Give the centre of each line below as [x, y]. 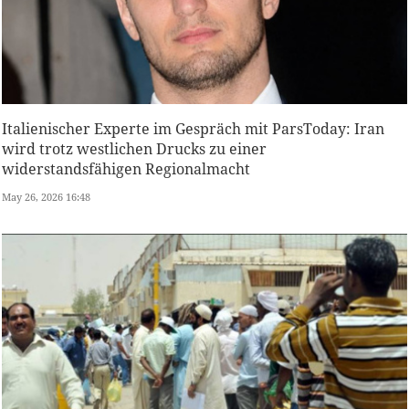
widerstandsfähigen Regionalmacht [126, 169]
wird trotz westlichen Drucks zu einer [134, 149]
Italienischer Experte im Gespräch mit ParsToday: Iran [193, 129]
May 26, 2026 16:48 [46, 197]
